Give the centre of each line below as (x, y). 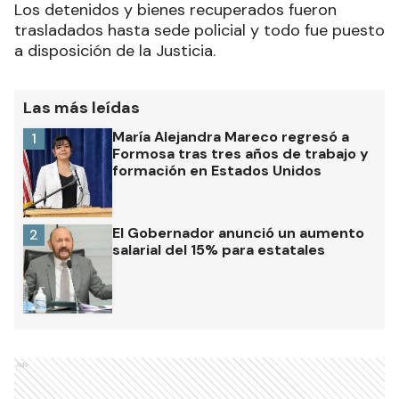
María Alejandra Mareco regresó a (231, 137)
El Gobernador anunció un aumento (238, 233)
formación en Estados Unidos (217, 171)
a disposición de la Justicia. (115, 51)
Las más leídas (81, 108)
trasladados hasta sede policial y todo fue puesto (199, 30)
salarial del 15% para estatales (219, 250)
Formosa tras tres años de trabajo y (240, 154)
